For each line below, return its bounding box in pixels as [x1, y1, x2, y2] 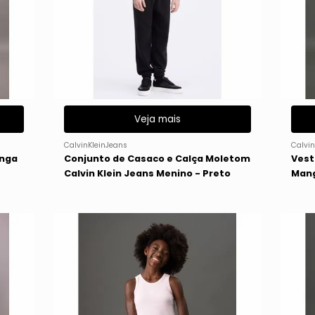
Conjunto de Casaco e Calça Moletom [63, 152, 250, 165]
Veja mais [134, 112, 181, 127]
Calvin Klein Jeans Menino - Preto [63, 167, 231, 179]
